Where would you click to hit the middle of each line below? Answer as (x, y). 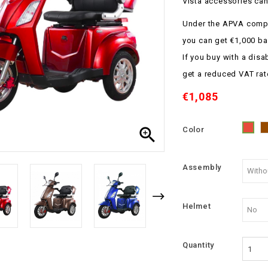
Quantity (198, 245)
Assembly (202, 167)
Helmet (197, 206)
